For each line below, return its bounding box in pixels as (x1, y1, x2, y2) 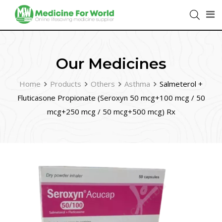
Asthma (124, 79, 150, 89)
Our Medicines (55, 55, 166, 73)
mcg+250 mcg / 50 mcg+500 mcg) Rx (47, 107, 175, 116)
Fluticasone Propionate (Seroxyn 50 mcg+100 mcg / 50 (17, 93, 205, 103)
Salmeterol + (160, 79, 203, 89)
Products (50, 79, 81, 89)
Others (91, 79, 115, 89)
